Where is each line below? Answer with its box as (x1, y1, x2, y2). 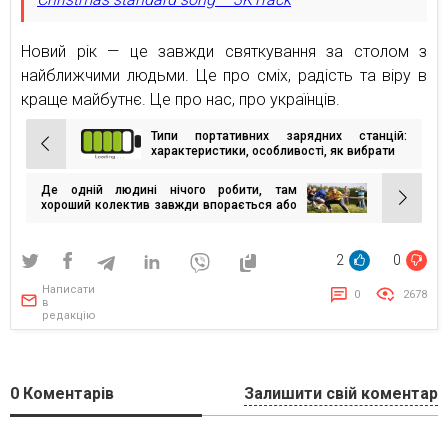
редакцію (42, 308, 96, 322)
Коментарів (19, 383, 114, 403)
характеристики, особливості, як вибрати (151, 143, 395, 158)
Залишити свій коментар (244, 383, 438, 403)
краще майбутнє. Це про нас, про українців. (21, 89, 340, 109)
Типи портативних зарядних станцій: (151, 128, 407, 143)
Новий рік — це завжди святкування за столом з (21, 41, 427, 61)
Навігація (21, 140, 110, 165)
